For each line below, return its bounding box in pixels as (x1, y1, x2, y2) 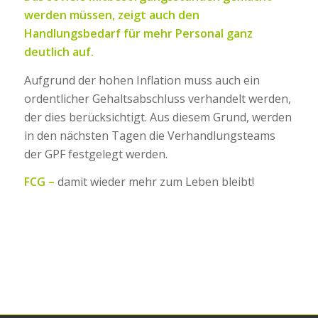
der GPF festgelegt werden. (23, 146, 168, 162)
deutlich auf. (23, 44, 94, 60)
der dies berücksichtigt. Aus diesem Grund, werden (23, 109, 292, 125)
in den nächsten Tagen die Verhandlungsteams (23, 127, 275, 143)
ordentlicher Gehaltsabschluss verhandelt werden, (23, 90, 291, 106)
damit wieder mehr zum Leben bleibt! (54, 174, 254, 190)
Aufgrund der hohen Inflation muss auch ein (23, 72, 260, 88)
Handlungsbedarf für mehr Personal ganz (23, 26, 253, 42)
